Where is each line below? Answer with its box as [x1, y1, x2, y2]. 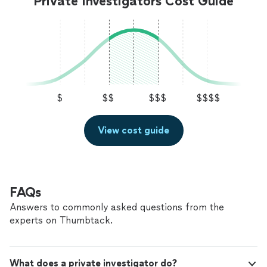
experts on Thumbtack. [10, 215, 113, 226]
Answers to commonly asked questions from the [10, 201, 224, 213]
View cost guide [98, 125, 169, 136]
